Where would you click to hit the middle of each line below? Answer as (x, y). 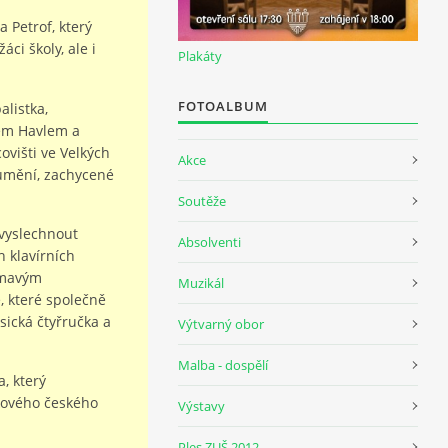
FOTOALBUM (223, 105)
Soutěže (202, 200)
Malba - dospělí (223, 364)
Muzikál (201, 282)
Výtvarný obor (221, 323)
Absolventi (209, 241)
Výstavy (201, 405)
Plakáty (200, 55)
